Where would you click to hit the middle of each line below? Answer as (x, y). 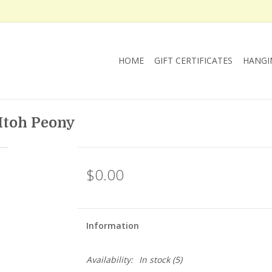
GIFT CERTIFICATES (193, 60)
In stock (154, 260)
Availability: (109, 260)
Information (112, 226)
